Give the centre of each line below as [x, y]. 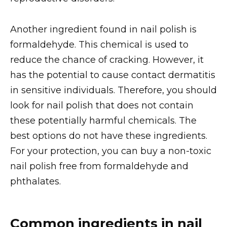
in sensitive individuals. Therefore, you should [113, 90]
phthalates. [35, 181]
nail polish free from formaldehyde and [99, 166]
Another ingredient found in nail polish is [103, 29]
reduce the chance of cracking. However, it [107, 60]
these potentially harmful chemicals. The [103, 120]
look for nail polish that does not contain [102, 105]
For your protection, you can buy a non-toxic [111, 151]
